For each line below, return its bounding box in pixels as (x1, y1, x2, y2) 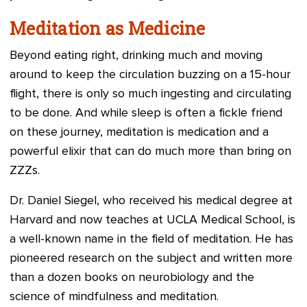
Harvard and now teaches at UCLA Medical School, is (10, 214, 295, 226)
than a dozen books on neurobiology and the (10, 271, 254, 284)
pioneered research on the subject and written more (10, 252, 293, 265)
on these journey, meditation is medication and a (10, 126, 269, 138)
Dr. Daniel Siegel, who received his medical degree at (10, 195, 293, 207)
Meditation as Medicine (10, 17, 206, 40)
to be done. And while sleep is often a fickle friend (10, 107, 282, 119)
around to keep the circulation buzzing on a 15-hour (10, 69, 291, 81)
